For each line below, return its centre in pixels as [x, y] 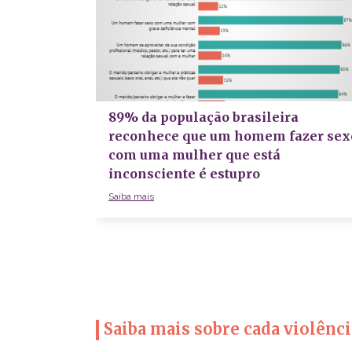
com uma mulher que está [194, 154]
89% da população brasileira [203, 117]
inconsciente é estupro [184, 173]
